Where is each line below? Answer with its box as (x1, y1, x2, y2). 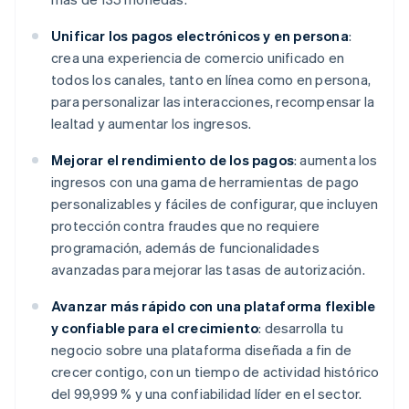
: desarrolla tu (258, 319, 344, 338)
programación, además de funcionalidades (51, 238, 320, 257)
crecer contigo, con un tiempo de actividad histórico (51, 362, 380, 382)
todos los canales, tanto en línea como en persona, (51, 70, 372, 89)
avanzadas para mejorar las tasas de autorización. (51, 260, 365, 279)
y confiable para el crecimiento (51, 319, 259, 338)
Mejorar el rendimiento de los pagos (51, 151, 294, 170)
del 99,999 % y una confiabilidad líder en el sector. (51, 384, 362, 404)
